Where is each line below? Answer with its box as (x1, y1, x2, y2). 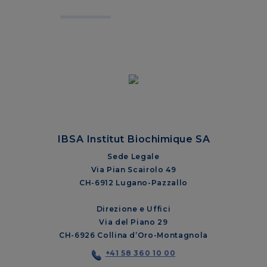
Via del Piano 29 (99, 217, 168, 226)
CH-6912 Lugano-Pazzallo (79, 178, 188, 187)
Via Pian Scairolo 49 (91, 164, 176, 174)
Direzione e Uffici (96, 204, 171, 213)
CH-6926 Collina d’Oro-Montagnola (59, 230, 208, 240)
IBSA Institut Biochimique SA (57, 132, 210, 145)
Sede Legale (107, 151, 160, 161)
